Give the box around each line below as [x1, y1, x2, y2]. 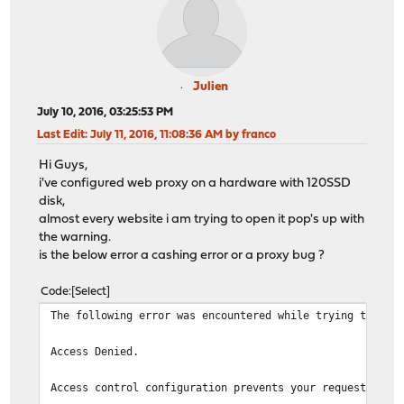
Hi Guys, [39, 159, 88, 173]
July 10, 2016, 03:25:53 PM [37, 106, 174, 118]
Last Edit [37, 128, 86, 141]
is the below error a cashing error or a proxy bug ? [39, 249, 326, 263]
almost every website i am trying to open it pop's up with [39, 213, 365, 227]
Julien [192, 79, 228, 94]
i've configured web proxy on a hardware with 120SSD [39, 177, 352, 191]
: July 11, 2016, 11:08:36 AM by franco [85, 128, 277, 141]
